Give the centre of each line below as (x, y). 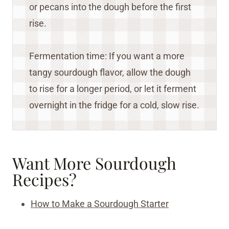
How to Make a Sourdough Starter (100, 203)
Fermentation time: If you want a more (107, 56)
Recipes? (44, 179)
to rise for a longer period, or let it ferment (113, 88)
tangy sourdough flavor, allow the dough (110, 72)
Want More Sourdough (94, 163)
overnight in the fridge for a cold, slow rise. (114, 105)
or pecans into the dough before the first (110, 7)
